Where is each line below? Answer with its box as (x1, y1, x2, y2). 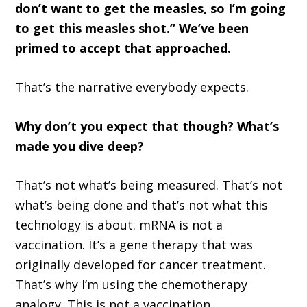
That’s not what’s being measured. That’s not (15, 177, 283, 194)
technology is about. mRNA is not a (15, 217, 223, 234)
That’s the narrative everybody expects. (15, 79, 249, 96)
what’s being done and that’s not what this (15, 197, 269, 214)
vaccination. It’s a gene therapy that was (15, 236, 254, 254)
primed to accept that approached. (15, 40, 232, 57)
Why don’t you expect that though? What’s (15, 118, 280, 135)
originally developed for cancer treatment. (15, 256, 267, 273)
